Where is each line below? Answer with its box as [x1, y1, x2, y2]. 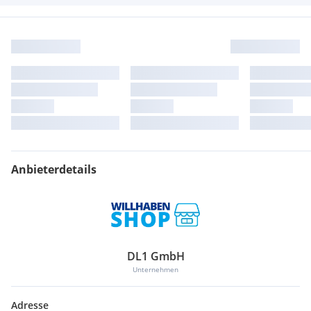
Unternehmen [133, 264, 178, 275]
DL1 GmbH [126, 249, 185, 264]
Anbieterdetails [11, 161, 96, 177]
